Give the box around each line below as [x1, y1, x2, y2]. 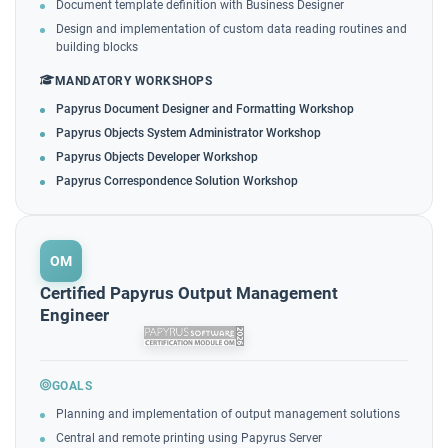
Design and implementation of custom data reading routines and [56, 21, 407, 36]
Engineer [40, 304, 109, 325]
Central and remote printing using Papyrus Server [56, 430, 322, 445]
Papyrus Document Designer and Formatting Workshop [56, 101, 354, 116]
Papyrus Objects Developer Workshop [56, 149, 258, 164]
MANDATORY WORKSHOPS [54, 73, 212, 88]
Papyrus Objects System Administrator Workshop [56, 125, 321, 140]
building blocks [56, 39, 138, 54]
